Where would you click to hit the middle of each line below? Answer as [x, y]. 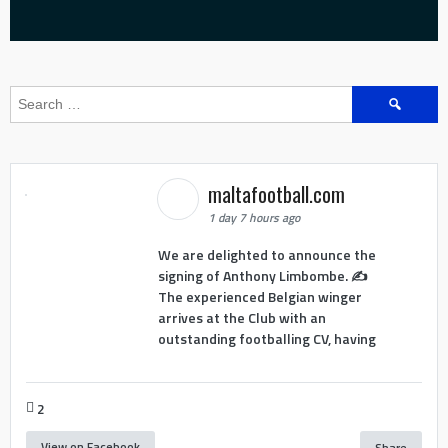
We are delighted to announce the [266, 255]
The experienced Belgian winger [259, 297]
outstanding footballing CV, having [266, 339]
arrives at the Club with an [241, 318]
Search [374, 95]
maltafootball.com [278, 193]
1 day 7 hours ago [253, 217]
